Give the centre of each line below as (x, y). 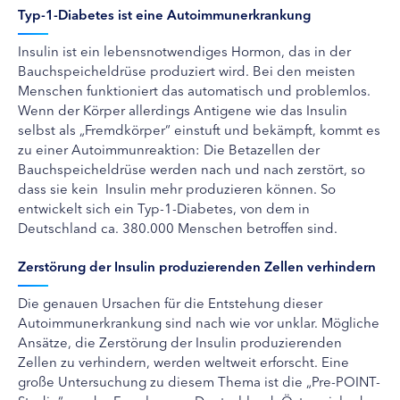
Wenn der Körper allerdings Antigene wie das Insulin (183, 109)
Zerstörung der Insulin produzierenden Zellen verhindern (197, 265)
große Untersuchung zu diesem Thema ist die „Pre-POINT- (199, 380)
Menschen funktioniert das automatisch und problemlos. (194, 89)
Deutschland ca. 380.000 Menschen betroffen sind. (178, 227)
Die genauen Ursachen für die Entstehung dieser (170, 302)
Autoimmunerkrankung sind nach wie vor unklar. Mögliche (199, 321)
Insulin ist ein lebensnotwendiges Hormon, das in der (184, 50)
